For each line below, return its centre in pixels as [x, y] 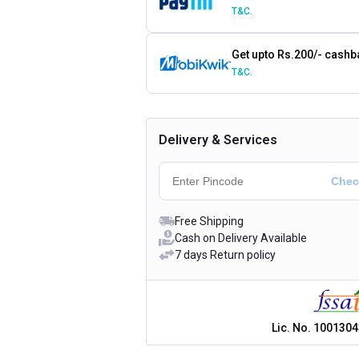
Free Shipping [209, 221]
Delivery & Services [218, 139]
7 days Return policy [225, 254]
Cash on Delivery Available [241, 238]
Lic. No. [292, 328]
